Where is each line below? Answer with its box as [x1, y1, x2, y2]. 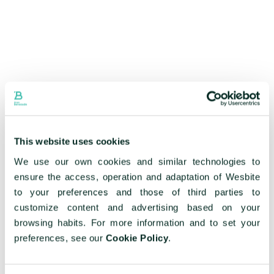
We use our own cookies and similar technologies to [14, 156, 260, 166]
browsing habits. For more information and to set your [14, 217, 260, 228]
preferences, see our [14, 232, 106, 243]
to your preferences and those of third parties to [14, 187, 260, 197]
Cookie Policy [105, 232, 168, 243]
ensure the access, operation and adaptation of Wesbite [14, 171, 260, 182]
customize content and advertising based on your [14, 202, 260, 212]
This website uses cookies [14, 136, 130, 147]
